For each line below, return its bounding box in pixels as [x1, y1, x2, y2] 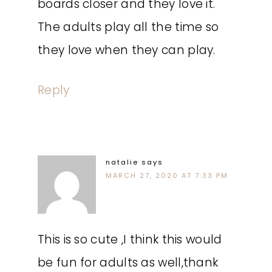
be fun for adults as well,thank [38, 254, 219, 271]
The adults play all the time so [38, 19, 219, 35]
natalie [106, 157, 138, 167]
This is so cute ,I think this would [38, 231, 222, 248]
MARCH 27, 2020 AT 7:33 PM [106, 171, 228, 180]
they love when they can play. [38, 42, 216, 58]
